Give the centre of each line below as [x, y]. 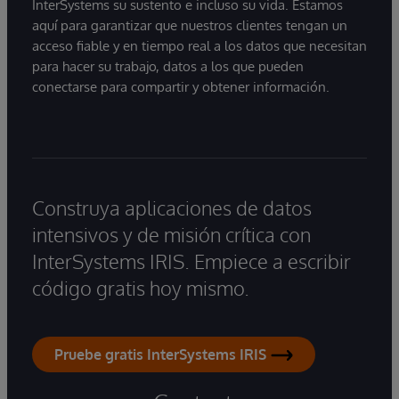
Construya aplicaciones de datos [172, 208]
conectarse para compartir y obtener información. [181, 87]
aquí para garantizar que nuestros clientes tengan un [190, 26]
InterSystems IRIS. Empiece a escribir [191, 261]
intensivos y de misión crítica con [171, 235]
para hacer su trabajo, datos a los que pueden [168, 67]
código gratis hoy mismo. [141, 288]
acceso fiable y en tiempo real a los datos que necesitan [199, 46]
